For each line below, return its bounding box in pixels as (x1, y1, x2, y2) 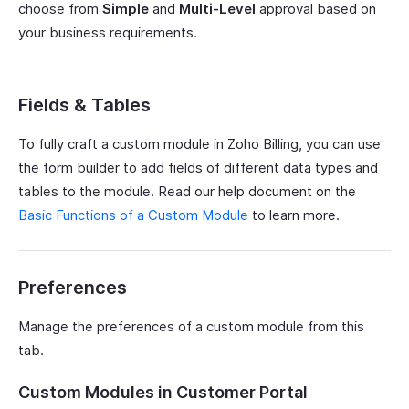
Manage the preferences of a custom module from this (18, 318, 364, 335)
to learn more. (248, 206, 340, 224)
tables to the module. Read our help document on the (18, 183, 356, 200)
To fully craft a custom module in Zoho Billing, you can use (18, 135, 381, 152)
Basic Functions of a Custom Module (18, 206, 248, 224)
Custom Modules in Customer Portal (18, 383, 308, 402)
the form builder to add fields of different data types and (18, 159, 378, 176)
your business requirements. (18, 24, 197, 41)
